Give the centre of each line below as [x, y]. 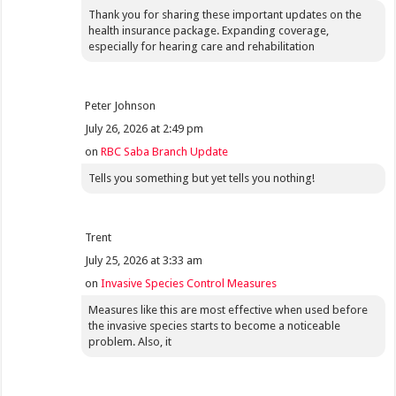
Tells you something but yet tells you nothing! [202, 178]
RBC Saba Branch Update [165, 151]
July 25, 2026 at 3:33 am [144, 260]
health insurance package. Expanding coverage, [209, 30]
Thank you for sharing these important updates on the [225, 14]
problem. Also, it [130, 341]
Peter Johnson [121, 105]
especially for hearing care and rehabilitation [202, 46]
